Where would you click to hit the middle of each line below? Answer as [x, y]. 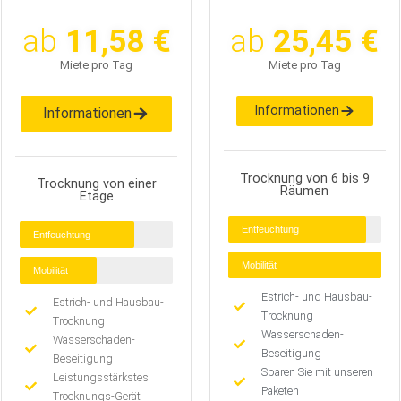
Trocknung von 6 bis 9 [304, 179]
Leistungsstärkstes [101, 377]
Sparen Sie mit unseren [318, 372]
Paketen [281, 391]
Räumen [305, 192]
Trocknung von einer [96, 183]
